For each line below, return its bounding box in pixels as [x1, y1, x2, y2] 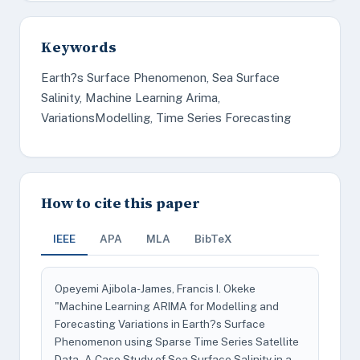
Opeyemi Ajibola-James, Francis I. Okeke [55, 282, 256, 295]
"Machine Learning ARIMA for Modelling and [55, 300, 279, 313]
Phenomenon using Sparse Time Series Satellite [55, 335, 299, 348]
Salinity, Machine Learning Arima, [41, 91, 220, 104]
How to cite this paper [41, 193, 200, 213]
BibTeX [194, 232, 232, 245]
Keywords [41, 37, 117, 57]
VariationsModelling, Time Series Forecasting [41, 111, 291, 125]
